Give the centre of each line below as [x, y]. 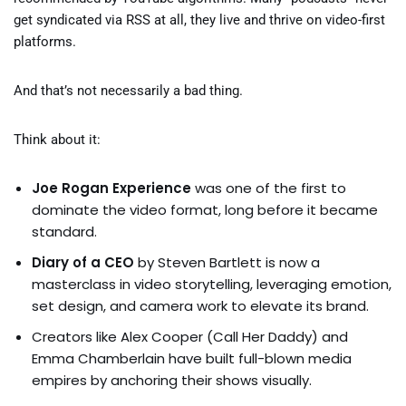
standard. [64, 232]
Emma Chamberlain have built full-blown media [192, 358]
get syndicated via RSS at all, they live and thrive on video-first [199, 20]
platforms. [45, 42]
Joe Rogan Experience [111, 188]
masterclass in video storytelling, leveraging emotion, [212, 284]
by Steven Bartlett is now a [227, 262]
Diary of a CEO [83, 262]
